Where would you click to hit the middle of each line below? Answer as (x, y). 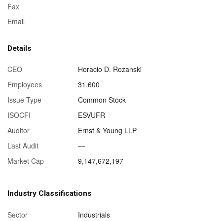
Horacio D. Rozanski (110, 69)
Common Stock (102, 100)
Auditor (18, 130)
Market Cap (26, 161)
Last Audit (23, 146)
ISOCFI (19, 115)
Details (19, 48)
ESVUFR (91, 115)
